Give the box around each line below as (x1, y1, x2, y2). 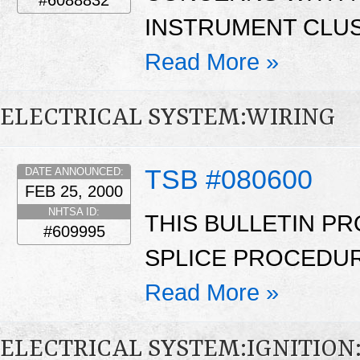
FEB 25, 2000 (25, 182, 123, 200)
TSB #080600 (145, 163, 313, 194)
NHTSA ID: (48, 205, 100, 218)
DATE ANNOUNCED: (24, 165, 124, 178)
